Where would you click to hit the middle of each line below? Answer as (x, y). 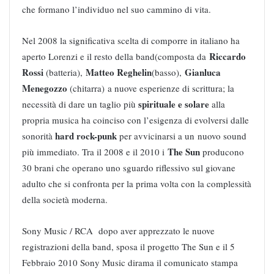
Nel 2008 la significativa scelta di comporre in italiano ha (131, 40)
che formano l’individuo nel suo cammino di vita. (117, 9)
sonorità (37, 135)
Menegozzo (45, 88)
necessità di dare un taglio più (80, 104)
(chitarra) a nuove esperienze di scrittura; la (151, 88)
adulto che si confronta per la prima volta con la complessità (137, 183)
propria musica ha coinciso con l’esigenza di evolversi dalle (135, 120)
